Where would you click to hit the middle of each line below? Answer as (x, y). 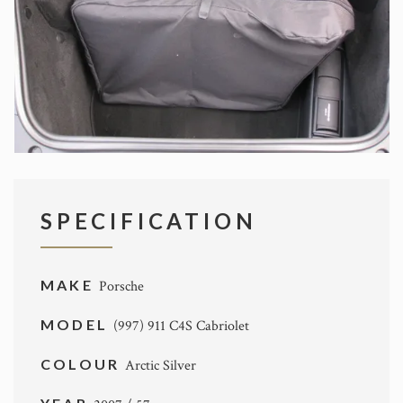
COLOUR (83, 364)
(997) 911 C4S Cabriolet (182, 326)
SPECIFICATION (149, 221)
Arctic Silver (161, 366)
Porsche (121, 287)
